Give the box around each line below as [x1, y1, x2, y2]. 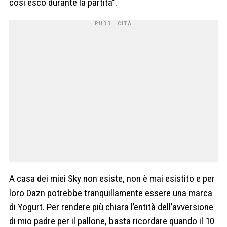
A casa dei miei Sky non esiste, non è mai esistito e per [9, 173, 215, 185]
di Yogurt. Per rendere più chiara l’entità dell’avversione [9, 201, 213, 213]
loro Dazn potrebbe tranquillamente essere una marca [9, 187, 212, 199]
